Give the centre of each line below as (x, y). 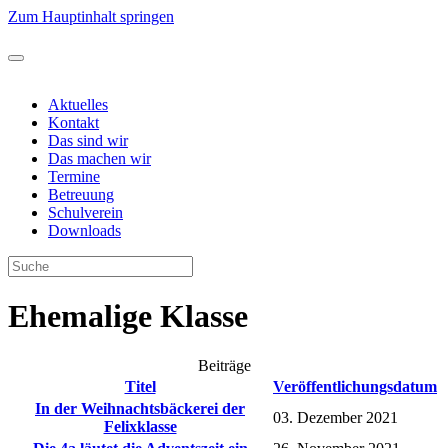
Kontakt (73, 122)
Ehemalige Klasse (128, 316)
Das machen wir (99, 158)
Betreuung (81, 194)
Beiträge (224, 365)
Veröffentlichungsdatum (355, 386)
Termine (74, 176)
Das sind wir (88, 140)
